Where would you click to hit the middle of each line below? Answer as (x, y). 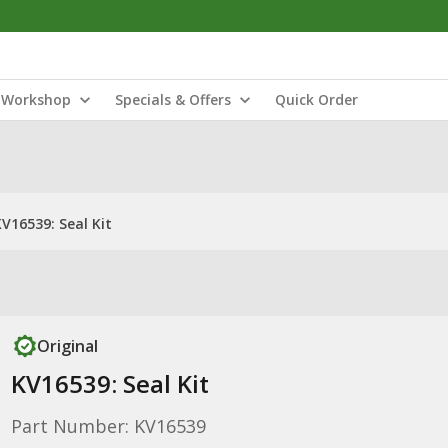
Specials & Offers (173, 99)
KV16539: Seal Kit (109, 383)
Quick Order (316, 99)
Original (67, 346)
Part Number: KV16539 (108, 426)
